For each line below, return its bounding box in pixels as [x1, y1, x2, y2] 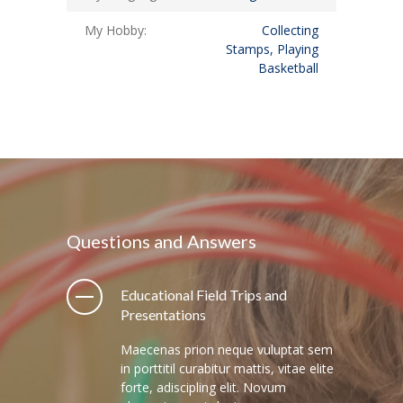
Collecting [262, 21, 318, 39]
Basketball [258, 58, 318, 76]
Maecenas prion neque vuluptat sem [121, 340, 333, 358]
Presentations [121, 305, 206, 323]
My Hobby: [85, 21, 147, 39]
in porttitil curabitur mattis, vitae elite [121, 359, 334, 377]
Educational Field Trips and [121, 285, 287, 303]
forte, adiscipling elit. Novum [121, 378, 286, 396]
